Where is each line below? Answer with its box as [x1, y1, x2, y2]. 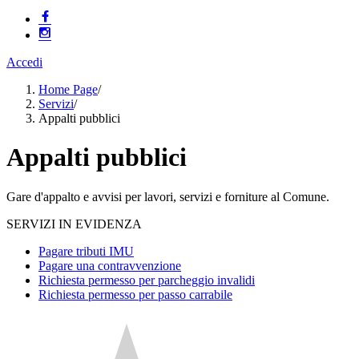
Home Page [38, 83, 98, 96]
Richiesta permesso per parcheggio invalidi [38, 272, 255, 287]
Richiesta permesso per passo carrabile [38, 287, 232, 301]
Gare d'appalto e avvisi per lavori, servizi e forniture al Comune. [6, 189, 329, 204]
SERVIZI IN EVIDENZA [6, 216, 142, 231]
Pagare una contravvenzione [38, 258, 181, 272]
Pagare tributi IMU [38, 244, 134, 258]
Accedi [6, 55, 42, 69]
